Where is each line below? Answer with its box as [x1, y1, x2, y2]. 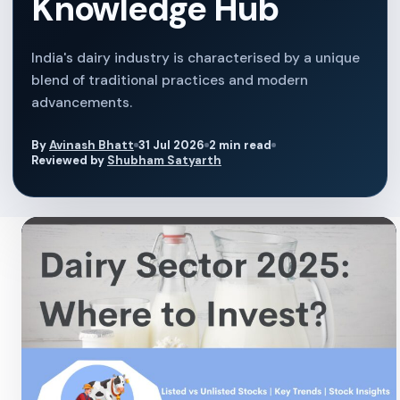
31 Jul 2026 [138, 137, 204, 153]
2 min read [209, 137, 271, 153]
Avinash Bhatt [49, 137, 134, 153]
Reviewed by [31, 153, 107, 168]
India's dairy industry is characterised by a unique [31, 49, 360, 67]
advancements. [31, 94, 132, 112]
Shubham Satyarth [107, 153, 221, 168]
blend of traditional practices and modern [31, 71, 308, 89]
